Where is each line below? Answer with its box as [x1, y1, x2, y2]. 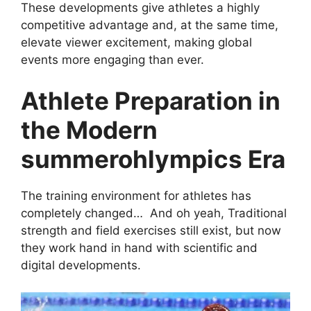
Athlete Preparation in [21, 86, 280, 116]
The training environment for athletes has [21, 189, 251, 203]
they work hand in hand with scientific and [21, 241, 258, 255]
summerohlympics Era [21, 144, 285, 174]
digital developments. [21, 258, 144, 273]
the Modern [21, 115, 158, 145]
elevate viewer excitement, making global [21, 35, 252, 49]
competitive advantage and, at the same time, [21, 17, 278, 32]
